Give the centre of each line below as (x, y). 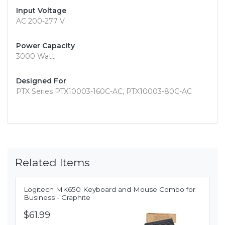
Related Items (52, 162)
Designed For (41, 81)
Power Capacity (45, 46)
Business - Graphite (57, 198)
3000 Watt (35, 57)
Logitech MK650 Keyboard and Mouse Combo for (109, 190)
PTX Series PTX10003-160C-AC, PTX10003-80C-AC (104, 92)
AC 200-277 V (40, 21)
